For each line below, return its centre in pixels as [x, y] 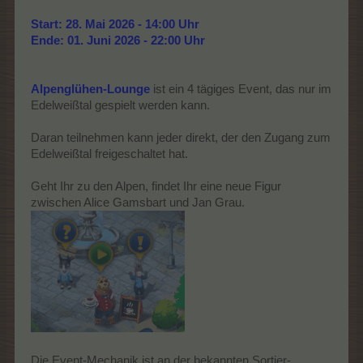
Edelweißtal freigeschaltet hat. [109, 154]
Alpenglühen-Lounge [90, 89]
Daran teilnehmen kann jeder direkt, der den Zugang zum [181, 137]
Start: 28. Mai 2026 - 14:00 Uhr [115, 24]
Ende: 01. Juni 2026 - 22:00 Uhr [118, 40]
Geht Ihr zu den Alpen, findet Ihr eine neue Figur [156, 186]
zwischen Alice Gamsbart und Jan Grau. [138, 202]
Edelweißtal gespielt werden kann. [120, 105]
